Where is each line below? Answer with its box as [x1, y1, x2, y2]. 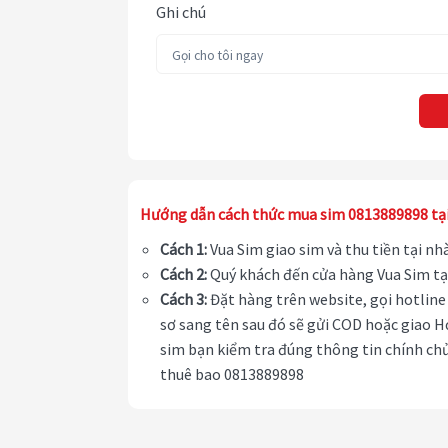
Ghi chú [156, 2, 206, 23]
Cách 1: [160, 239, 207, 260]
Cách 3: [160, 289, 207, 310]
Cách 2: [160, 264, 207, 285]
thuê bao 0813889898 [160, 364, 304, 385]
